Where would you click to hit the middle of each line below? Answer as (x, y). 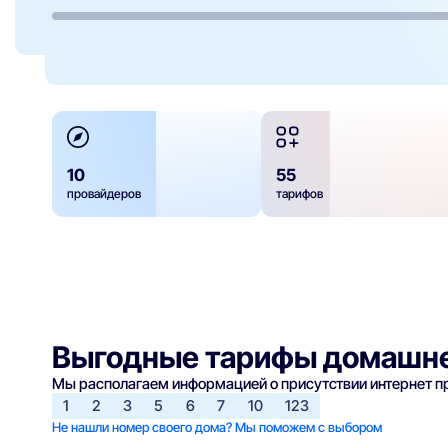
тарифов (300, 194)
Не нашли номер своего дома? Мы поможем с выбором (217, 426)
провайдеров (104, 194)
